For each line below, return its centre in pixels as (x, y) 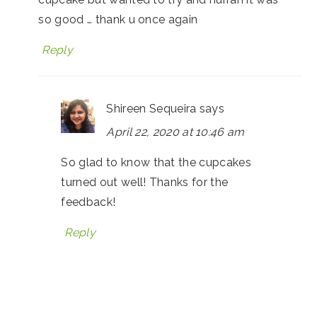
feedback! (88, 202)
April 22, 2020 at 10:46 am (175, 132)
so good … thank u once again (118, 20)
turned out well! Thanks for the (145, 183)
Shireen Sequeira (151, 109)
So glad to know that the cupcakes (156, 163)
